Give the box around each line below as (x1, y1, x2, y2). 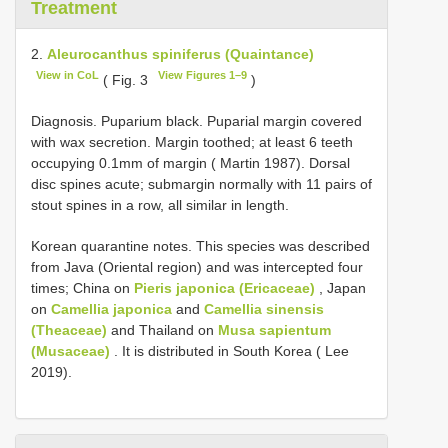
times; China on (31, 279, 134, 296)
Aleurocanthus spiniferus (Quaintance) (47, 46, 314, 62)
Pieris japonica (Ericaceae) (134, 279, 315, 296)
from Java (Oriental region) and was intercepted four (31, 258, 363, 275)
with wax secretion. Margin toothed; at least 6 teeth (31, 133, 353, 150)
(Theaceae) (31, 321, 107, 338)
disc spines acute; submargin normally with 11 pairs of (31, 175, 372, 192)
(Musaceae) (31, 342, 110, 359)
